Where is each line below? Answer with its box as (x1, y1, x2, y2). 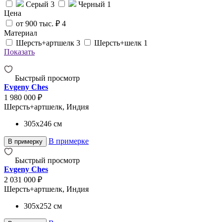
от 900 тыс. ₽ (16, 19, 62, 28)
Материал (4, 28, 37, 37)
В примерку (8, 137, 43, 145)
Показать (4, 47, 35, 56)
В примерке (49, 136, 89, 145)
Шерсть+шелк (94, 38, 144, 47)
